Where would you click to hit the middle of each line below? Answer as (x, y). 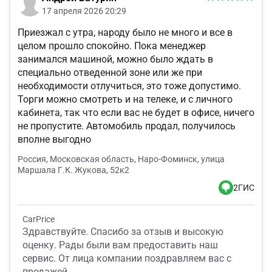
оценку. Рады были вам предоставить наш (120, 245)
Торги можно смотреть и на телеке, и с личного (125, 100)
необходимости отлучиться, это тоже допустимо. (129, 86)
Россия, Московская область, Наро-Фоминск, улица (121, 159)
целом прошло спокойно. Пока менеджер (112, 46)
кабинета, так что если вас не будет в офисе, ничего (136, 113)
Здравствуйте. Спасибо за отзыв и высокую (123, 232)
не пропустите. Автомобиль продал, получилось (127, 126)
